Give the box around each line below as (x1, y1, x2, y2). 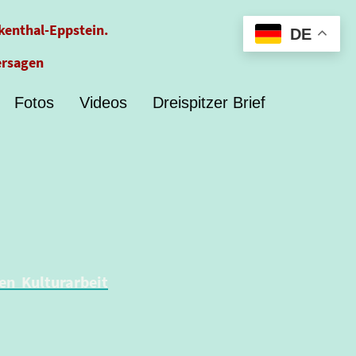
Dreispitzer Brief (153, 94, 266, 111)
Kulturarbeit (21, 272, 108, 292)
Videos (79, 94, 128, 111)
